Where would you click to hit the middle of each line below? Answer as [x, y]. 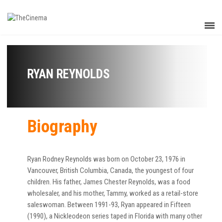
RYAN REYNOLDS [69, 74]
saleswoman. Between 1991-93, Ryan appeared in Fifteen [109, 205]
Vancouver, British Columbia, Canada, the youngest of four [111, 170]
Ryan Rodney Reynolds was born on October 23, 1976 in [106, 159]
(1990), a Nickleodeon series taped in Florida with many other [115, 216]
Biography [62, 127]
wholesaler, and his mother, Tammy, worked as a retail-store [113, 193]
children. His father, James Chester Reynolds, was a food [109, 182]
